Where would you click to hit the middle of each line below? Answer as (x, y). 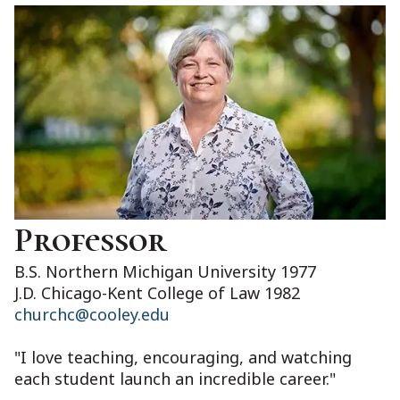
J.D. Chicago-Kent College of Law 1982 (157, 293)
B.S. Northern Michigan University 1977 (165, 272)
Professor (90, 241)
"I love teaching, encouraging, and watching (183, 358)
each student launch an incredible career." (175, 379)
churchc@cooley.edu (92, 315)
